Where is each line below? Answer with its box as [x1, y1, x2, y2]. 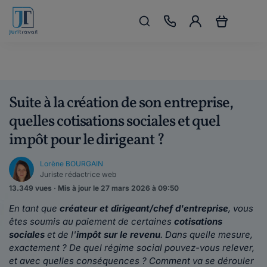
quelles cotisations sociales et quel [9, 111, 220, 132]
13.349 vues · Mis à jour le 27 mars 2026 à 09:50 [9, 184, 179, 193]
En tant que [9, 203, 60, 214]
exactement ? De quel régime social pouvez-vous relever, [9, 242, 254, 253]
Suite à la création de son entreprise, [9, 92, 233, 114]
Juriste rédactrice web [40, 170, 116, 179]
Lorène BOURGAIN [40, 159, 103, 168]
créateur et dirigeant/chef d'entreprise [60, 203, 228, 214]
